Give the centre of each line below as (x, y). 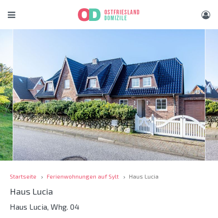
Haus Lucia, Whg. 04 (45, 207)
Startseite (23, 176)
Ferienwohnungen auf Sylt (83, 176)
